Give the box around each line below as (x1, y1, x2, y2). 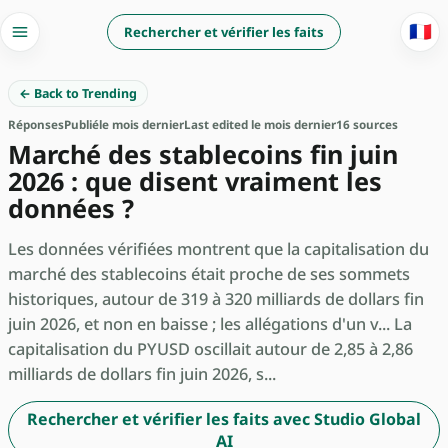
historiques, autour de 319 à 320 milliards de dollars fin (8, 287, 424, 310)
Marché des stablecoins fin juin (8, 137, 398, 172)
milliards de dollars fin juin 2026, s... (8, 362, 276, 385)
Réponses (8, 117, 64, 133)
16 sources (336, 117, 398, 133)
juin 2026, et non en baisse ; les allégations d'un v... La (8, 312, 412, 335)
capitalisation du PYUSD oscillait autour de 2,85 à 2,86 (8, 337, 413, 360)
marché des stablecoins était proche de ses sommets (8, 262, 410, 285)
